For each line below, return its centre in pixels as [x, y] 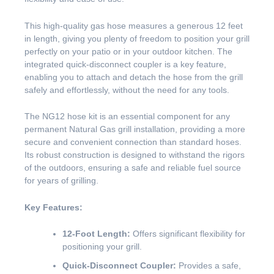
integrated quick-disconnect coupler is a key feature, [125, 64]
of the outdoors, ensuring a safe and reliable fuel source [133, 168]
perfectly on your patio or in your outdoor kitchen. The [128, 51]
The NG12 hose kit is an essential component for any [127, 117]
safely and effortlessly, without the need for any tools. [127, 90]
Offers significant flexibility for [188, 234]
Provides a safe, [209, 266]
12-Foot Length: [96, 234]
